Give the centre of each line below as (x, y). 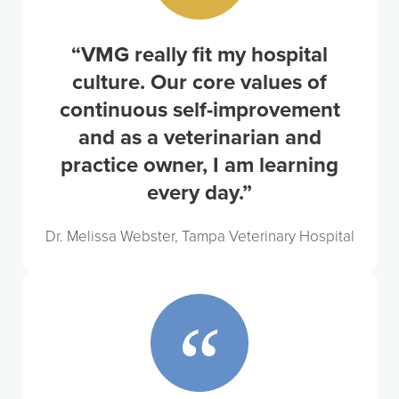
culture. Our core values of (199, 82)
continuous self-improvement (199, 110)
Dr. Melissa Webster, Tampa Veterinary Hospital (199, 236)
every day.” (199, 193)
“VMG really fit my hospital (199, 55)
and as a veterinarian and (199, 138)
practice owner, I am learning (199, 165)
